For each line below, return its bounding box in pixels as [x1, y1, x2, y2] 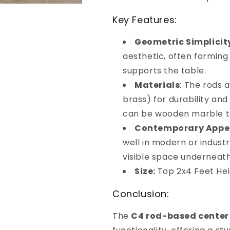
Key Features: [112, 13, 177, 26]
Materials [135, 79, 180, 91]
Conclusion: [112, 187, 169, 200]
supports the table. [123, 65, 206, 76]
